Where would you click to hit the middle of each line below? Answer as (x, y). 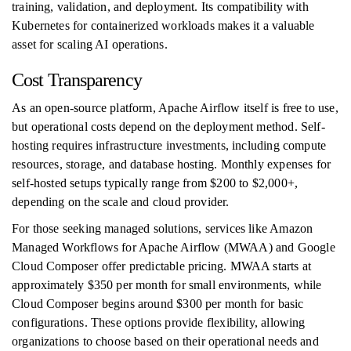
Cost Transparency (77, 80)
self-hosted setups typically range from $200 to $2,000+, (155, 183)
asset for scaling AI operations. (90, 44)
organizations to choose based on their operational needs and (165, 341)
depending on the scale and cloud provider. (121, 202)
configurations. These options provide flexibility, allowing (159, 322)
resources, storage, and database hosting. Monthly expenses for (172, 164)
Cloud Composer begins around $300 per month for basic (158, 304)
